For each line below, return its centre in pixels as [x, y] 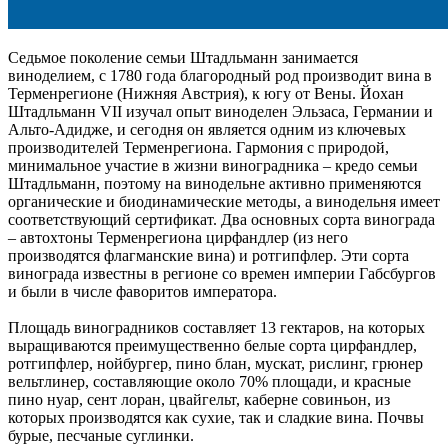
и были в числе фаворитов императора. [142, 291]
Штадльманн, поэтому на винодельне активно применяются [214, 183]
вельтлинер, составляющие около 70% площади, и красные [209, 381]
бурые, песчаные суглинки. [101, 435]
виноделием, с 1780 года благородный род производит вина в [220, 75]
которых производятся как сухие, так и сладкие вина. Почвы [216, 417]
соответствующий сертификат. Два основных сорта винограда [221, 219]
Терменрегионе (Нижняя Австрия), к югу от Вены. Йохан [206, 93]
